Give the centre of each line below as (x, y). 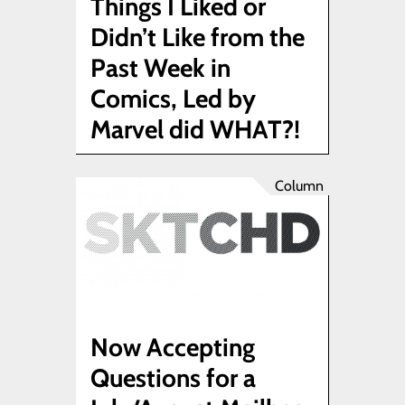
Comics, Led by (173, 99)
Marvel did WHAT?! (195, 130)
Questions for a (173, 377)
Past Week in (160, 68)
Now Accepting (173, 347)
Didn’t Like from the (198, 38)
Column (299, 186)
